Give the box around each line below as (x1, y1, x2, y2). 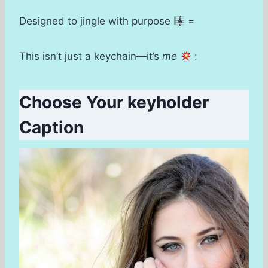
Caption (19, 117, 84, 138)
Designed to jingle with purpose (19, 15, 173, 28)
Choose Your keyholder (19, 92, 209, 113)
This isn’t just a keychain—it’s (19, 50, 162, 63)
